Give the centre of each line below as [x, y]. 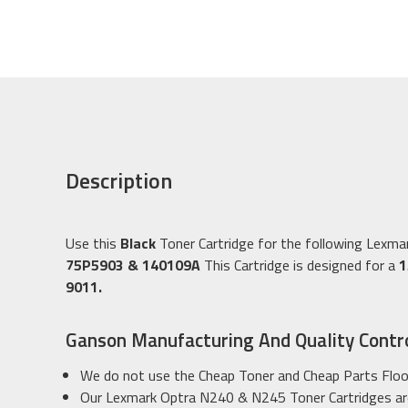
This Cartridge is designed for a [300, 265]
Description [119, 180]
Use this [93, 243]
